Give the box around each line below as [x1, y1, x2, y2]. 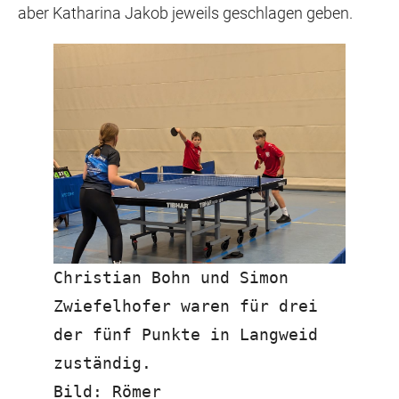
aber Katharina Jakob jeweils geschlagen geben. [18, 4, 353, 22]
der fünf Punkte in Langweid [53, 324, 318, 344]
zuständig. [53, 353, 151, 372]
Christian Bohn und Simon [53, 267, 289, 287]
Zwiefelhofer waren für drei [53, 296, 318, 315]
